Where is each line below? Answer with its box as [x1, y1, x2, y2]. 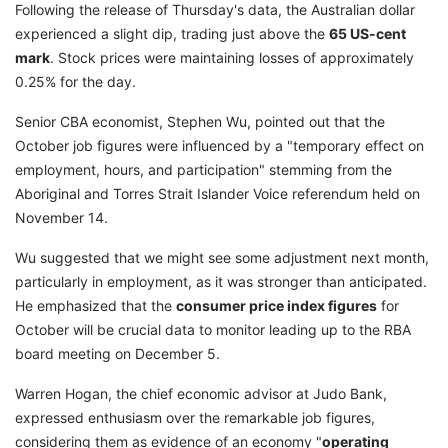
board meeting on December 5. [15, 345, 220, 363]
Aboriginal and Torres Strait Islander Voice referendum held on [15, 185, 420, 203]
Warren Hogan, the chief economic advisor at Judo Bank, [15, 385, 387, 403]
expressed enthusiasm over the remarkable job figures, [15, 409, 375, 427]
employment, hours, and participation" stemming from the [15, 161, 392, 179]
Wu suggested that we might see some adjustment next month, [15, 249, 429, 267]
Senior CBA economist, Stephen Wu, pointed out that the [15, 113, 385, 131]
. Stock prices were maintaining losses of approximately [50, 49, 414, 67]
